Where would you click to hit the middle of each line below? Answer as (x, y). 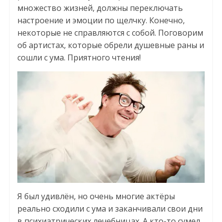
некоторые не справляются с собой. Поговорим (110, 33)
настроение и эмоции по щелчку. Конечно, (101, 21)
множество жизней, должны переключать (100, 8)
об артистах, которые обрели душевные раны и (111, 45)
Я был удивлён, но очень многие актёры (96, 196)
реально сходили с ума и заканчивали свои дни (110, 209)
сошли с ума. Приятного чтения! (79, 58)
